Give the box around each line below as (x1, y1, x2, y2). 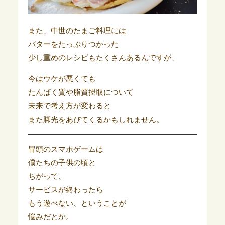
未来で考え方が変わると (28, 102, 111, 110)
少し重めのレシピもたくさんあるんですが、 (28, 54, 179, 62)
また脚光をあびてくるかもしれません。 (28, 116, 164, 124)
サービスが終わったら (28, 186, 103, 194)
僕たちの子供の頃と (28, 159, 96, 167)
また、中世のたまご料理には (28, 27, 126, 35)
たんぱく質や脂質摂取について (28, 88, 134, 97)
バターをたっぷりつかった (28, 40, 119, 49)
